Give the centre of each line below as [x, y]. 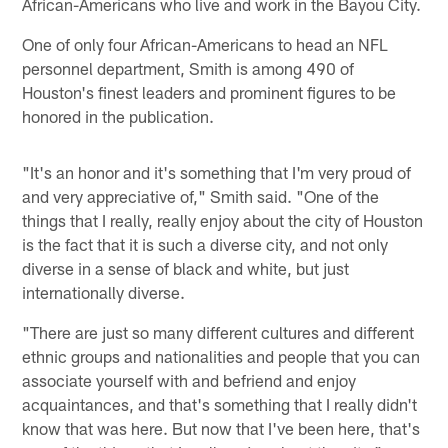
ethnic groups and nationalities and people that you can [221, 355]
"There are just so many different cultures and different [218, 331]
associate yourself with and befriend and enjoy [189, 379]
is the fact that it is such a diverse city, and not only [205, 243]
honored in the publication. [118, 115]
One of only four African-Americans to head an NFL [205, 43]
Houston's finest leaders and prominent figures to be [209, 91]
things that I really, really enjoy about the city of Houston [223, 219]
